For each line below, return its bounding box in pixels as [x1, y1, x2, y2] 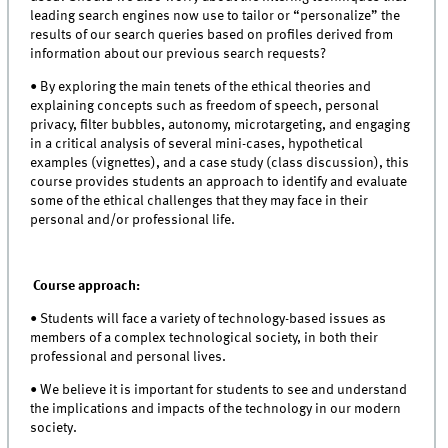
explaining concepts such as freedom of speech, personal [30, 99, 380, 114]
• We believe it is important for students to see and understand [30, 383, 408, 398]
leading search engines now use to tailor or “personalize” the [30, 8, 401, 23]
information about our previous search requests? [30, 46, 327, 61]
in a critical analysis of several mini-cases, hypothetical [30, 137, 364, 152]
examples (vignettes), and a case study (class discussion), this [30, 156, 410, 171]
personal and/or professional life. [30, 213, 236, 228]
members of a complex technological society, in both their [30, 331, 379, 346]
